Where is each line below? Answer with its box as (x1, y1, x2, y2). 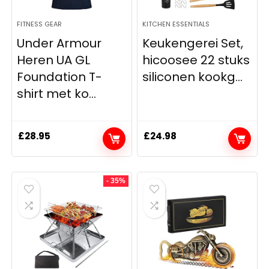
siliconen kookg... (142, 68, 243, 86)
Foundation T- (17, 68, 103, 86)
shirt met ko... (17, 85, 97, 103)
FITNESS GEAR (17, 19, 62, 29)
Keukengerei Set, (142, 35, 244, 52)
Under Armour (17, 35, 102, 52)
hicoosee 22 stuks (142, 52, 250, 69)
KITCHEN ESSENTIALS (142, 19, 210, 29)
